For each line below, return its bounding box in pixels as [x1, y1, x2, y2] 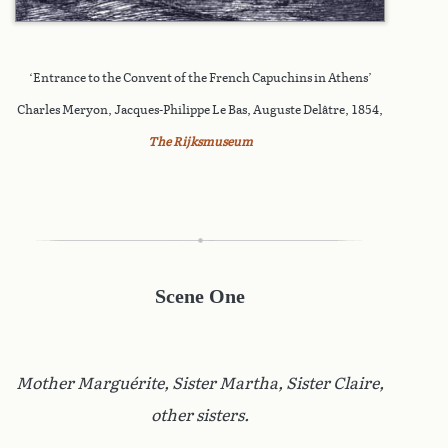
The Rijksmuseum [147, 134, 253, 149]
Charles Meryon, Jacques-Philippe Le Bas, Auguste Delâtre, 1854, [17, 102, 383, 117]
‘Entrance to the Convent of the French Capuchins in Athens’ [28, 70, 372, 85]
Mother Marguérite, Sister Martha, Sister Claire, [16, 373, 384, 393]
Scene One [155, 284, 245, 307]
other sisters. [151, 405, 249, 425]
